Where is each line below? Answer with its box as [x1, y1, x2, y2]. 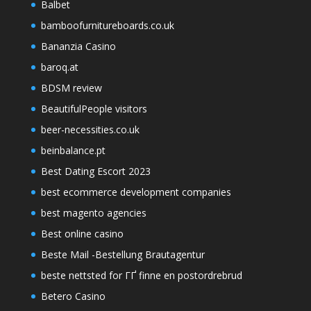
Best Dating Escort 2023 [40, 165, 151, 178]
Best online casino [40, 227, 124, 241]
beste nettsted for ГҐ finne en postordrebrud [40, 269, 242, 283]
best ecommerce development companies [40, 185, 231, 199]
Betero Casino [40, 289, 106, 303]
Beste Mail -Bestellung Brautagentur [40, 248, 205, 262]
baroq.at [40, 60, 78, 74]
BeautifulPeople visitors [40, 102, 147, 116]
